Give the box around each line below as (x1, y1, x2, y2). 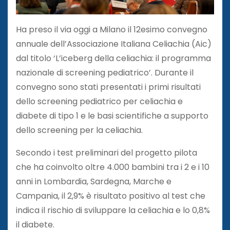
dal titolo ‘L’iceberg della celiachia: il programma (16, 52, 211, 64)
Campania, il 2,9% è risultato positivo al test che (16, 189, 205, 202)
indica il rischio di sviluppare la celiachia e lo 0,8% (16, 204, 210, 216)
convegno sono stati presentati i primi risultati (16, 81, 201, 93)
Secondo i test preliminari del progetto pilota (16, 146, 197, 159)
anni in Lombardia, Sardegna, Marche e (16, 175, 171, 187)
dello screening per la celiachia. (16, 124, 143, 136)
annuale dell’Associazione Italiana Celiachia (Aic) (16, 37, 212, 50)
